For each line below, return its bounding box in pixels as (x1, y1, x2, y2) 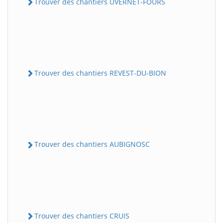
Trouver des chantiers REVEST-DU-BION (34, 68, 166, 78)
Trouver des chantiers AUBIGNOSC (34, 139, 150, 149)
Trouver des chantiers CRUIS (34, 211, 129, 221)
